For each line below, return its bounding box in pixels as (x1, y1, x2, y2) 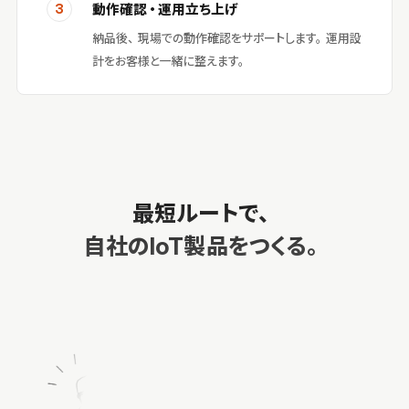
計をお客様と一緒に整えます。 (92, 53, 248, 68)
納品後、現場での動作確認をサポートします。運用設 (92, 30, 362, 46)
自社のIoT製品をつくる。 (83, 232, 326, 260)
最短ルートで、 (131, 199, 278, 227)
